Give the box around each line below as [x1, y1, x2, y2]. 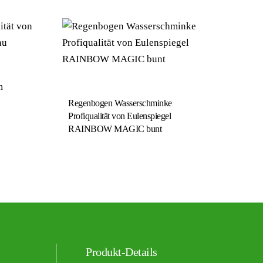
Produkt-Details [86, 245, 157, 258]
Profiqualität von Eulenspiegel [68, 110, 171, 121]
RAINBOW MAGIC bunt [68, 123, 161, 134]
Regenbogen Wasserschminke [68, 97, 172, 108]
